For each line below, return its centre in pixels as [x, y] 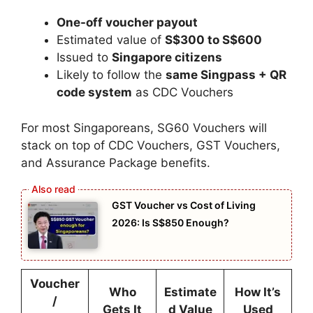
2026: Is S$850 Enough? [170, 223]
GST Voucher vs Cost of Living [184, 205]
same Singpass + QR [226, 75]
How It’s [258, 292]
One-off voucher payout [127, 23]
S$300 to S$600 [213, 40]
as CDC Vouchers [183, 93]
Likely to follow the [111, 75]
